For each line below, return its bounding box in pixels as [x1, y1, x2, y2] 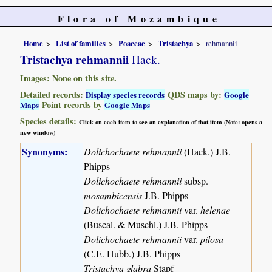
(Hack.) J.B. [182, 144, 231, 158]
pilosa [200, 232, 224, 245]
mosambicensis [84, 188, 143, 202]
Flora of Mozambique [57, 12, 221, 25]
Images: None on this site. [20, 71, 117, 84]
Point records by [39, 98, 105, 111]
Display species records [86, 88, 165, 100]
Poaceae [118, 37, 146, 49]
